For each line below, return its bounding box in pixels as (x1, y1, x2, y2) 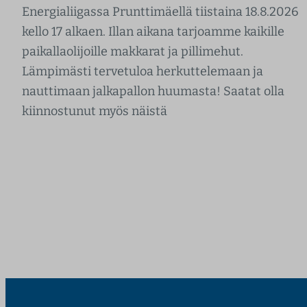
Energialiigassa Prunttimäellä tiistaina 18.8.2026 (22, 4, 299, 20)
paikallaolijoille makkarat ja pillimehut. (22, 44, 243, 60)
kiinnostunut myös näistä (22, 103, 167, 119)
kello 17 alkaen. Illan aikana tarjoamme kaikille (22, 24, 284, 40)
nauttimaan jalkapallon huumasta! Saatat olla (22, 84, 284, 99)
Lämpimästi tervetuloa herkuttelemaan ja (22, 64, 263, 79)
